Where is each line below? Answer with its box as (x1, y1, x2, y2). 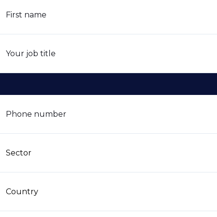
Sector (6, 148, 31, 157)
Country (6, 186, 38, 196)
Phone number (6, 109, 66, 119)
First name (6, 10, 46, 19)
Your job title (6, 48, 56, 58)
